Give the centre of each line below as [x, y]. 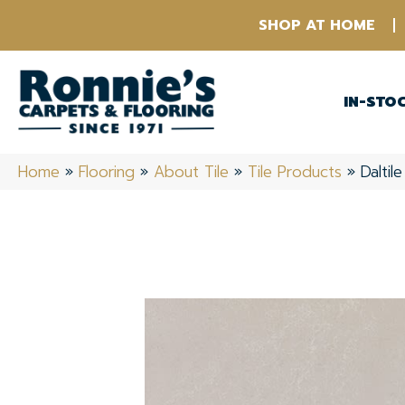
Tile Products [295, 172]
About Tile [191, 172]
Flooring [107, 172]
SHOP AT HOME [316, 25]
